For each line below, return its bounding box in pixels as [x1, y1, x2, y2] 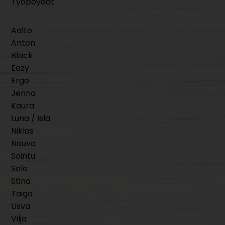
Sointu [11, 150, 36, 162]
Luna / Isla [11, 113, 51, 125]
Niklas [11, 125, 34, 137]
